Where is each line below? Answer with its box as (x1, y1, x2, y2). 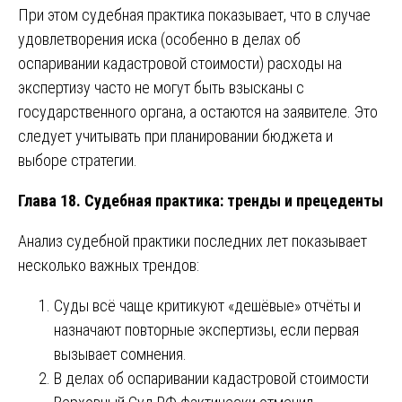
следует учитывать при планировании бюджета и (18, 126, 333, 145)
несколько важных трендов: (18, 255, 199, 275)
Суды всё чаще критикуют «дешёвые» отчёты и (54, 295, 361, 315)
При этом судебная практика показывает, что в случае (18, 4, 371, 24)
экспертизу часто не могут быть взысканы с (18, 77, 304, 97)
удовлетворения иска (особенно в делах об (18, 29, 301, 48)
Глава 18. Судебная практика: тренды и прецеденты (18, 190, 383, 210)
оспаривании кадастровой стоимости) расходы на (18, 53, 342, 73)
